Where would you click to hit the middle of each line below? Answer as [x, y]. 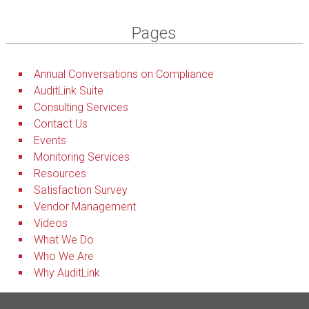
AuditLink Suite [68, 90]
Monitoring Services [81, 157]
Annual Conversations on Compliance [123, 74]
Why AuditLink [67, 272]
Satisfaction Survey [80, 190]
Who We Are [63, 256]
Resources [60, 173]
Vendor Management [84, 206]
